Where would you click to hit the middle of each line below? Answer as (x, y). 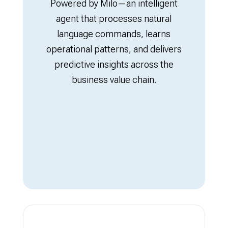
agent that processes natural (114, 19)
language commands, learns (114, 34)
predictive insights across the (114, 64)
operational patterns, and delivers (114, 49)
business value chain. (114, 80)
